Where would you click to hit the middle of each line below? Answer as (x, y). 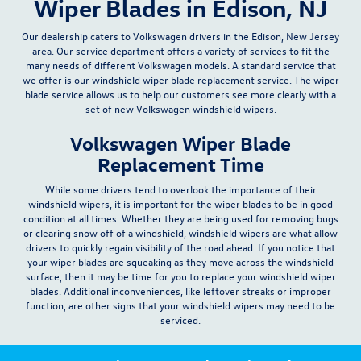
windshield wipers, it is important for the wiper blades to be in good (180, 203)
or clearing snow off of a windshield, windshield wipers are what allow (180, 232)
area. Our (54, 50)
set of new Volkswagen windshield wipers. (180, 108)
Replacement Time (180, 163)
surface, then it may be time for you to (113, 276)
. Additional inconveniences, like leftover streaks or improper (195, 290)
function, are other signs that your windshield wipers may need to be (180, 305)
